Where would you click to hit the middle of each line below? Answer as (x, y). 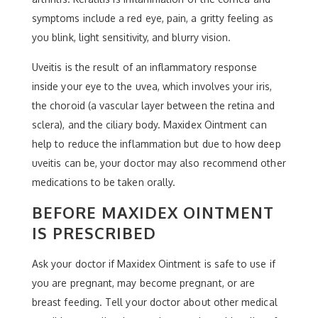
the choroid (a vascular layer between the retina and (153, 105)
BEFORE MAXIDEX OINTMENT (153, 212)
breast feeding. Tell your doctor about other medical (155, 302)
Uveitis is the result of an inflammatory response (145, 67)
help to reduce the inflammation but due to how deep (157, 144)
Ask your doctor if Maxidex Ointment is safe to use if (154, 264)
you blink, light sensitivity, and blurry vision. (132, 37)
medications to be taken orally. (104, 182)
